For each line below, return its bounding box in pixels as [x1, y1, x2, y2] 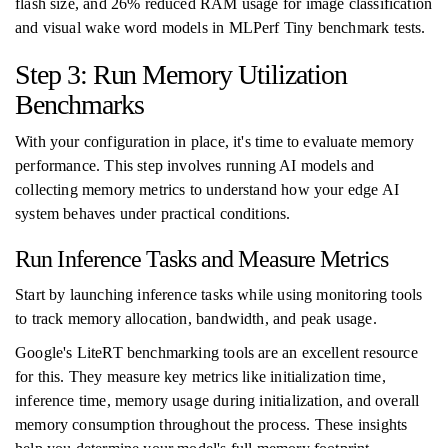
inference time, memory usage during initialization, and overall [15, 392, 420, 409]
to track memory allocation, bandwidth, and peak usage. [15, 310, 377, 327]
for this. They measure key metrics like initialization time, [15, 368, 386, 385]
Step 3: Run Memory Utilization [15, 59, 347, 90]
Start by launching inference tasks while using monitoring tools [15, 286, 423, 303]
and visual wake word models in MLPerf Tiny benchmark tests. [15, 19, 426, 36]
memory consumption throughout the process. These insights [15, 416, 408, 433]
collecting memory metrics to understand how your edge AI [15, 181, 400, 198]
